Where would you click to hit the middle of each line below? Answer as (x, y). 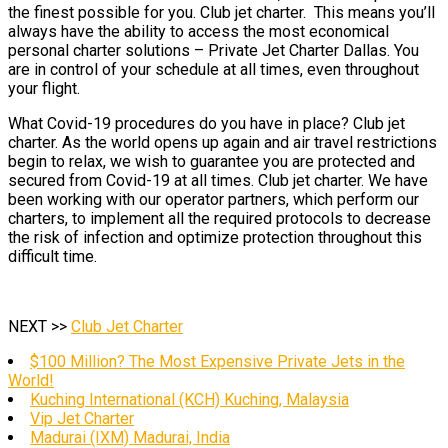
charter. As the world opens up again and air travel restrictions (222, 142)
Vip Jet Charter (82, 418)
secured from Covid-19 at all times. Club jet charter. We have (218, 180)
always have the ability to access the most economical (198, 31)
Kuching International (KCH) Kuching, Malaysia (189, 399)
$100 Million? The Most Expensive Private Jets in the (217, 361)
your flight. (44, 88)
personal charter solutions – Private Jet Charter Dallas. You (213, 50)
